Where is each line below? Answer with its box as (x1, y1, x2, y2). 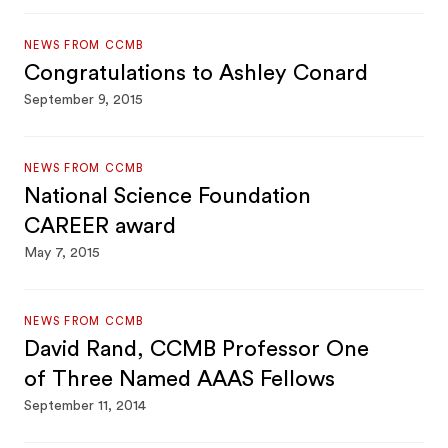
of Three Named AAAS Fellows (24, 368, 336, 390)
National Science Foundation (24, 185, 312, 207)
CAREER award (24, 215, 177, 237)
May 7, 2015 (24, 246, 101, 260)
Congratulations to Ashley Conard (24, 62, 369, 84)
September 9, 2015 (24, 93, 144, 107)
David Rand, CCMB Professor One (24, 338, 370, 360)
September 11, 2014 (24, 399, 147, 413)
